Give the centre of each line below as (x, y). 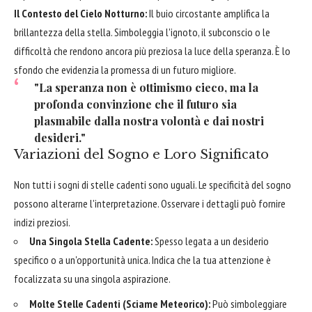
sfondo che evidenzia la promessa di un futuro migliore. (125, 69)
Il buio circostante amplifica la (208, 13)
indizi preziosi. (42, 222)
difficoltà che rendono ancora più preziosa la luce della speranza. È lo (152, 50)
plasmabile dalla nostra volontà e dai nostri (149, 120)
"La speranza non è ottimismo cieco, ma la (146, 87)
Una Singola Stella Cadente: (91, 241)
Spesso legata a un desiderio (211, 241)
